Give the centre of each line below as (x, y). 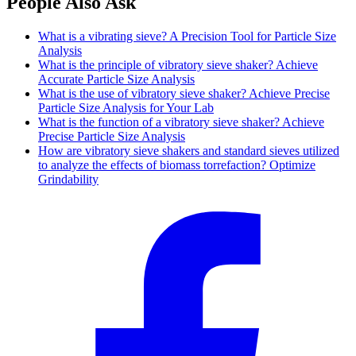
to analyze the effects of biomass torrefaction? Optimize (177, 164)
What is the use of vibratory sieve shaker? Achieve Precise (184, 93)
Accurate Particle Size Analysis (116, 79)
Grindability (68, 179)
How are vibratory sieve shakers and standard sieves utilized (189, 150)
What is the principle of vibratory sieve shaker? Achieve (178, 64)
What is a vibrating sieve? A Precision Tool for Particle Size (187, 36)
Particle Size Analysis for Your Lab (126, 107)
